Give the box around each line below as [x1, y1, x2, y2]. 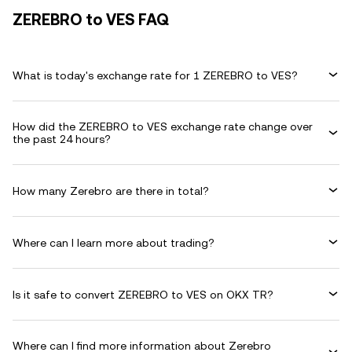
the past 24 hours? [13, 133, 111, 145]
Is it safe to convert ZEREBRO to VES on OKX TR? [13, 288, 273, 301]
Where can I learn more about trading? [13, 236, 214, 249]
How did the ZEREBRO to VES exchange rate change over [13, 120, 313, 133]
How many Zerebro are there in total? [13, 184, 209, 197]
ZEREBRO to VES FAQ [13, 10, 169, 29]
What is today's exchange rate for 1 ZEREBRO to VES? [13, 68, 298, 82]
